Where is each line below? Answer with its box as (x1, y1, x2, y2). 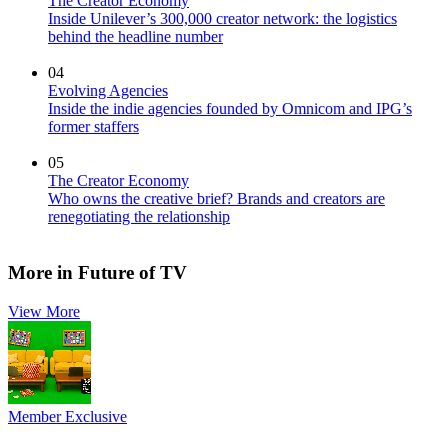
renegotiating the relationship (48, 207, 230, 225)
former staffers (48, 117, 139, 135)
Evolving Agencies (48, 81, 168, 99)
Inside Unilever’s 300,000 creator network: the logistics (48, 9, 397, 27)
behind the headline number (48, 27, 223, 45)
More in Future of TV (8, 262, 187, 284)
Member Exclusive (8, 408, 127, 426)
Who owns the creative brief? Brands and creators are (48, 189, 385, 207)
